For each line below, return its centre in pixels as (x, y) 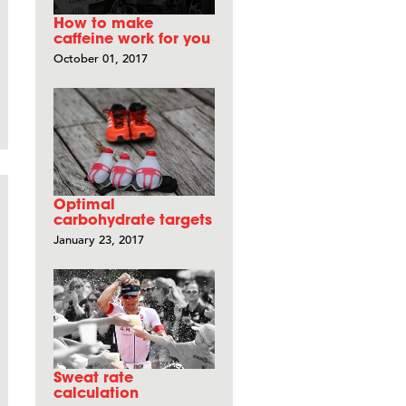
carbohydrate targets (133, 219)
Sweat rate (93, 377)
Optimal (84, 204)
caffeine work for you (132, 38)
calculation (96, 392)
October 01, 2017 (101, 59)
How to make (103, 23)
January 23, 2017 (99, 240)
